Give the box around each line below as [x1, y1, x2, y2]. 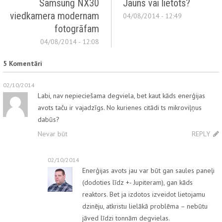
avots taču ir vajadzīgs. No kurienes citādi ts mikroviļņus [38, 103, 202, 112]
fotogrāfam [55, 23, 100, 35]
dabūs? [38, 115, 59, 124]
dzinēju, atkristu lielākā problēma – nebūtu [82, 202, 208, 211]
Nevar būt [38, 129, 67, 139]
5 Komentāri [3, 59, 42, 68]
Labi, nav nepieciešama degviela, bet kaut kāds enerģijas [38, 91, 205, 101]
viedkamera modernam [10, 10, 100, 22]
